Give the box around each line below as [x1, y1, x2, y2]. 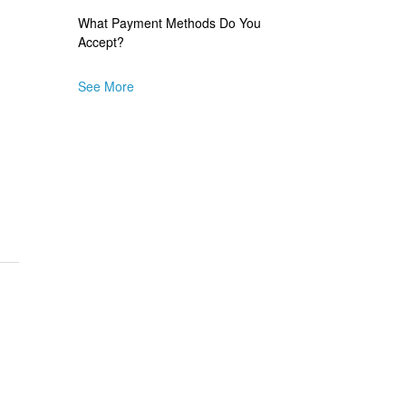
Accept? [78, 33, 124, 51]
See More [78, 77, 134, 95]
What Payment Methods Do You [78, 14, 261, 32]
